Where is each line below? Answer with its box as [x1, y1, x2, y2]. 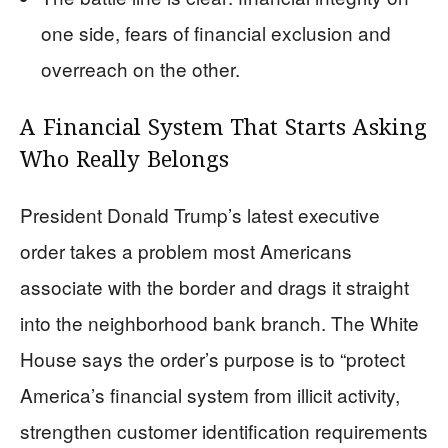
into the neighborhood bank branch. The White [20, 309, 419, 337]
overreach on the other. [41, 55, 240, 83]
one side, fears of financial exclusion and [41, 19, 391, 47]
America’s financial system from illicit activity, [20, 381, 400, 409]
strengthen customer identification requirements [20, 417, 428, 445]
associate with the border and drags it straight [20, 273, 409, 301]
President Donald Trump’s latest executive [20, 201, 380, 229]
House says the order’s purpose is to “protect [20, 345, 405, 373]
